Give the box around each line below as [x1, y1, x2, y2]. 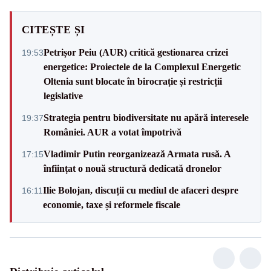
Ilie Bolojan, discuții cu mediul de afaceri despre [43, 184, 238, 195]
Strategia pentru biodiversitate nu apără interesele [44, 112, 249, 123]
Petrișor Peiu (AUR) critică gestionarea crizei [44, 47, 228, 57]
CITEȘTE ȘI [22, 23, 85, 36]
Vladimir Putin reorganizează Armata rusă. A [44, 148, 230, 159]
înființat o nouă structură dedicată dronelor [44, 163, 221, 174]
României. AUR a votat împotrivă [44, 126, 181, 137]
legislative [44, 90, 83, 101]
